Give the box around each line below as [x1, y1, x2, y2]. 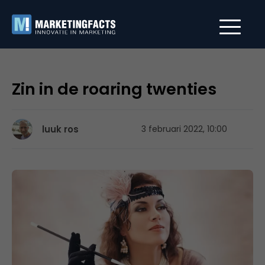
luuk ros [42, 123, 79, 135]
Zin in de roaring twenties [12, 78, 216, 100]
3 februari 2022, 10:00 [141, 123, 227, 135]
